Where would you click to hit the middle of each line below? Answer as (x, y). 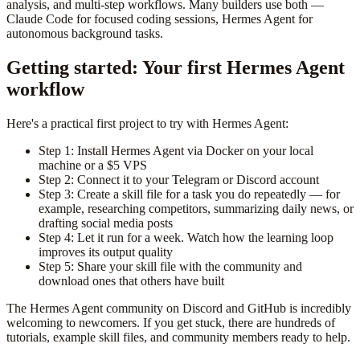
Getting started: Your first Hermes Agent (176, 68)
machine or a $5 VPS (93, 166)
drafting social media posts (106, 223)
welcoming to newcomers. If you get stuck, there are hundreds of (171, 323)
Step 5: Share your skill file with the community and (170, 267)
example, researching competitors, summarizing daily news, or (196, 209)
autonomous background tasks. (85, 34)
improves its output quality (106, 252)
